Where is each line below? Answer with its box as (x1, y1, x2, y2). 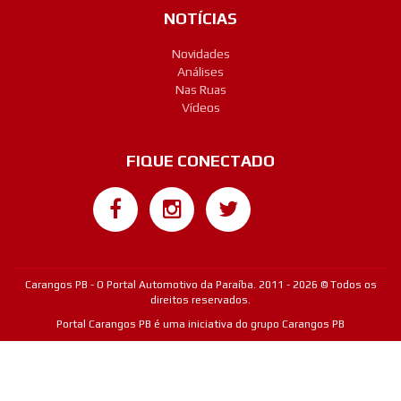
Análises (177, 64, 224, 80)
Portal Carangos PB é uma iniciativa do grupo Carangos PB (56, 318, 345, 331)
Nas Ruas (175, 82, 226, 98)
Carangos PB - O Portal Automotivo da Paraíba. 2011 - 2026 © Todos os (24, 278, 377, 292)
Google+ (262, 205, 308, 220)
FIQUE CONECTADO (126, 151, 275, 171)
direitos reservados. (150, 294, 251, 307)
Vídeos (181, 100, 220, 115)
